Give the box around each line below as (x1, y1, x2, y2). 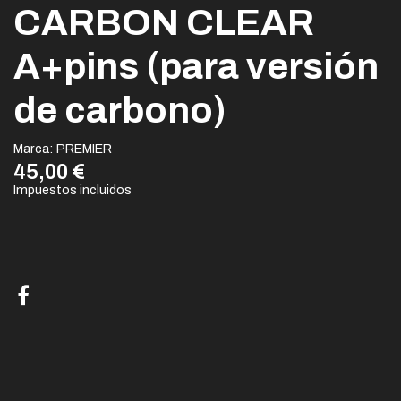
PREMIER (56, 141, 112, 156)
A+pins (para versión (13, 47, 379, 88)
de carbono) (13, 90, 226, 132)
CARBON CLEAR (13, 3, 314, 44)
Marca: (13, 141, 54, 156)
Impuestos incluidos (13, 182, 132, 197)
